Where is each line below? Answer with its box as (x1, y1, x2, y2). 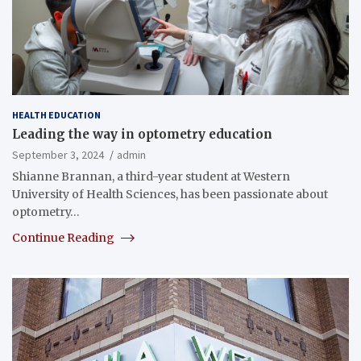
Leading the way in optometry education (12, 126, 272, 142)
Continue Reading (12, 230, 117, 245)
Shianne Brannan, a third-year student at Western (12, 168, 290, 184)
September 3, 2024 (12, 147, 104, 162)
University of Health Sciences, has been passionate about (12, 186, 328, 201)
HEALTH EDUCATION (12, 108, 101, 121)
